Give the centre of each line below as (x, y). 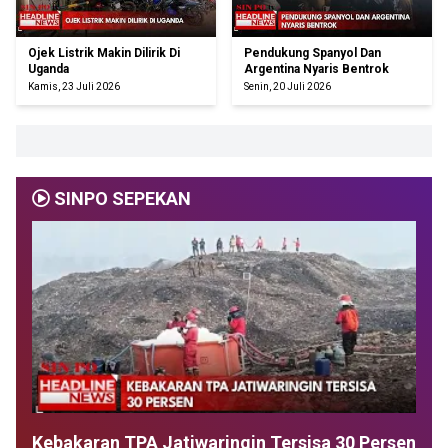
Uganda (48, 69)
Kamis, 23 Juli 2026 (74, 87)
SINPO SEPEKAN (120, 199)
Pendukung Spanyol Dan (312, 53)
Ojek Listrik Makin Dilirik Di (104, 53)
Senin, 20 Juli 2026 (287, 87)
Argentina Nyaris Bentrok (316, 69)
